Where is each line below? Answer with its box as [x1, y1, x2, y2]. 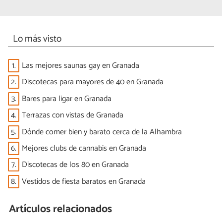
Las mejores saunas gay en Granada [22, 59, 139, 73]
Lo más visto [12, 31, 61, 47]
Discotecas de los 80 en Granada [22, 158, 129, 172]
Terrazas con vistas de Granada [22, 109, 123, 122]
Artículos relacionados [9, 200, 112, 219]
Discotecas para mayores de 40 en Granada [22, 75, 164, 89]
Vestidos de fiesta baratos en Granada [22, 174, 146, 188]
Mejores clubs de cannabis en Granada [22, 141, 146, 155]
